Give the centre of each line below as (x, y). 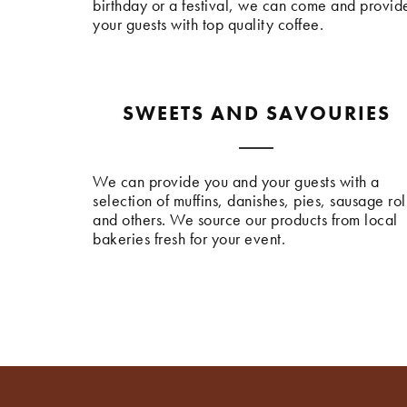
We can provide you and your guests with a (236, 182)
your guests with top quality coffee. (208, 25)
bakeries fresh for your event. (189, 239)
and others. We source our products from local (245, 220)
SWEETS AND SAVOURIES (256, 114)
